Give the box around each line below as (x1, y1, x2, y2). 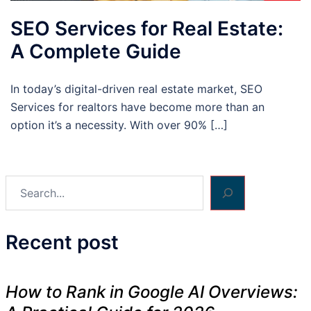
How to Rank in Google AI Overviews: (6, 282, 298, 303)
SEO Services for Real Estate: (10, 17, 283, 41)
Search (5, 177, 41, 192)
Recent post (6, 230, 119, 255)
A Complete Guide (10, 40, 181, 64)
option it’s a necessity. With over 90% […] (10, 118, 228, 133)
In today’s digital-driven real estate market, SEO (10, 82, 262, 96)
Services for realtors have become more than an (10, 100, 264, 115)
